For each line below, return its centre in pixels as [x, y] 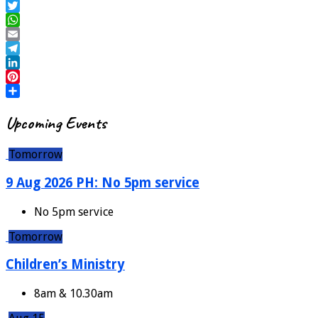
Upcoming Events [56, 123]
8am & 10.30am [73, 294]
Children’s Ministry [65, 265]
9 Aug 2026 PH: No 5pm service [103, 182]
